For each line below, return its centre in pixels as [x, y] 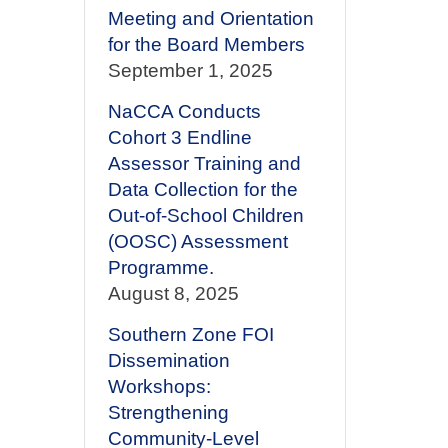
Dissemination [168, 360]
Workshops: [159, 386]
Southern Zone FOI [190, 334]
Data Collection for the [202, 189]
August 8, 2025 [173, 293]
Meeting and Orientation [210, 18]
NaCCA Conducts [184, 111]
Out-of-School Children [205, 215]
